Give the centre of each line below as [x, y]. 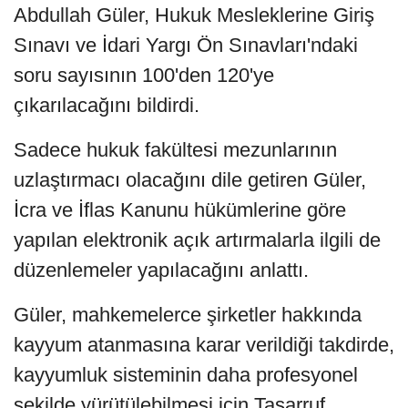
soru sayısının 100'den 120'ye [144, 75]
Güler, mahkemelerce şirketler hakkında [188, 314]
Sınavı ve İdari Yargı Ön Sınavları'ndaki [186, 45]
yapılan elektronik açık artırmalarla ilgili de [197, 240]
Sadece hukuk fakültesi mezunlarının [175, 149]
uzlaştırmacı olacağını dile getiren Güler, [190, 179]
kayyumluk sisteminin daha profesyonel [186, 374]
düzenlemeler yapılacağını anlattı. [161, 270]
